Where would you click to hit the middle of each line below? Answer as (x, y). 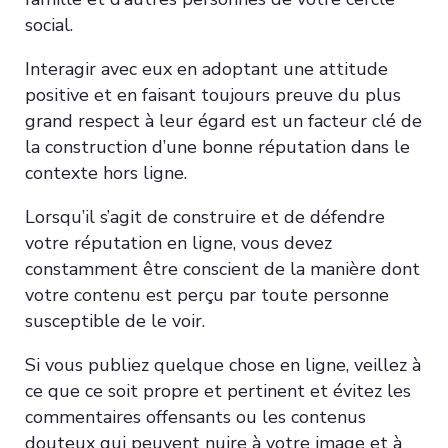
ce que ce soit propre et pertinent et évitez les (218, 390)
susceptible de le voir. (115, 320)
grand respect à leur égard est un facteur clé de (223, 120)
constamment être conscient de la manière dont (222, 268)
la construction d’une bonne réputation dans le (217, 146)
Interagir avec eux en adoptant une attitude (206, 68)
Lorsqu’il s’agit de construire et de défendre (205, 216)
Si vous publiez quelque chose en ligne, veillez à (223, 364)
